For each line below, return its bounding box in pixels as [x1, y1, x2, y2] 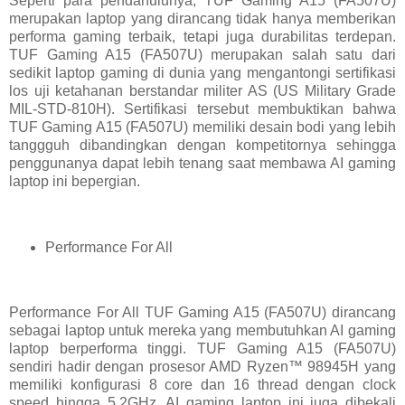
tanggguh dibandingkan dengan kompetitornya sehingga [9, 137, 396, 153]
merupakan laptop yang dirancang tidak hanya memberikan [9, 10, 396, 26]
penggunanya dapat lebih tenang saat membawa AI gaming [9, 155, 396, 171]
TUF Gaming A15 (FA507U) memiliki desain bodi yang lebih [9, 118, 396, 135]
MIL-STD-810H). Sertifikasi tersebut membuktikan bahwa [9, 100, 396, 117]
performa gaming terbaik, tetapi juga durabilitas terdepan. [9, 28, 396, 44]
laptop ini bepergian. [9, 173, 140, 189]
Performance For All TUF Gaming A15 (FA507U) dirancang [9, 305, 396, 321]
